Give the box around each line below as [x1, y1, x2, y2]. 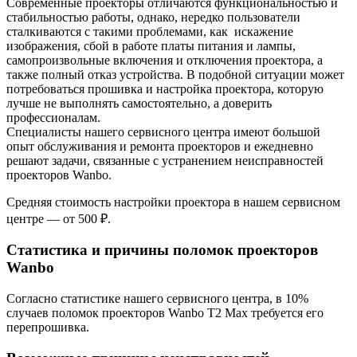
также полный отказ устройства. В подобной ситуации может [6, 67, 344, 81]
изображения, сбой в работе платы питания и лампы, [6, 38, 296, 53]
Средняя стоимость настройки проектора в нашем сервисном [6, 194, 340, 209]
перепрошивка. [6, 320, 89, 335]
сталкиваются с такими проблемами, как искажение [6, 24, 293, 38]
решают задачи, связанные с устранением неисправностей [6, 153, 324, 167]
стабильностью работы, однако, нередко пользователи [6, 10, 300, 24]
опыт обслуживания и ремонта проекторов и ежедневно [6, 139, 313, 153]
